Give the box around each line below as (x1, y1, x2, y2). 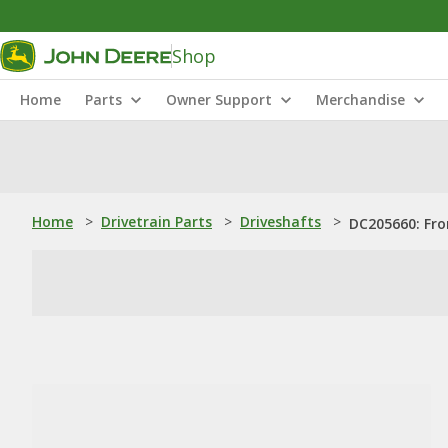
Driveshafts (240, 212, 321, 231)
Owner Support (166, 90, 272, 109)
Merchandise (316, 90, 405, 109)
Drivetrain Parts (101, 212, 212, 231)
